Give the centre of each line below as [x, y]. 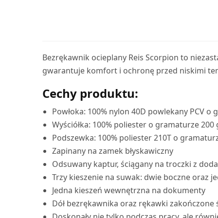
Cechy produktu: [90, 93]
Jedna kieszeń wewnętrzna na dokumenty [129, 190]
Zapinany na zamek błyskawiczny [113, 151]
